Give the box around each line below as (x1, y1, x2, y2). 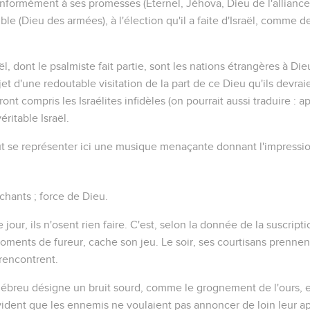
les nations (173, 60, 225, 72)
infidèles (125, 95, 165, 107)
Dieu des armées (21, 15, 102, 26)
